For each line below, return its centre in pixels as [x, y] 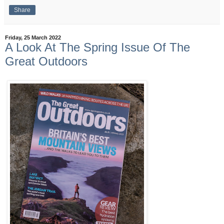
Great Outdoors [46, 61]
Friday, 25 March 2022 [33, 38]
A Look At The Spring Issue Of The [97, 47]
